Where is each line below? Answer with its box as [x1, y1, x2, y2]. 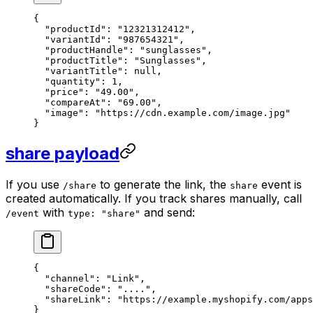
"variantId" [34, 34, 106, 45]
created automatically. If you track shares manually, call [6, 191, 302, 205]
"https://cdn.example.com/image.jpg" [95, 107, 291, 118]
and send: [140, 205, 195, 219]
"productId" [34, 23, 106, 34]
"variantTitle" [34, 65, 123, 76]
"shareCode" [34, 283, 106, 294]
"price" [34, 86, 84, 97]
